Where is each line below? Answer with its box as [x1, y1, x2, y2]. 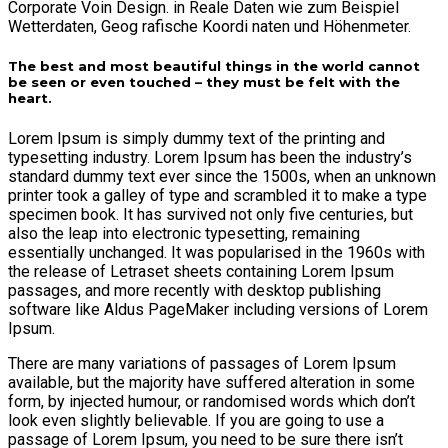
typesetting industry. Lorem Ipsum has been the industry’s [8, 147, 412, 167]
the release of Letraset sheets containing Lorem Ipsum [8, 261, 394, 281]
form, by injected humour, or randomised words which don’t [8, 391, 415, 411]
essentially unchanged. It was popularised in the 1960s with [8, 242, 425, 262]
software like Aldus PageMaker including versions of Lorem [8, 299, 428, 319]
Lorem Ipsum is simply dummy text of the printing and [8, 128, 385, 148]
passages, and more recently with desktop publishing [8, 280, 381, 300]
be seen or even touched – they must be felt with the [8, 74, 400, 91]
